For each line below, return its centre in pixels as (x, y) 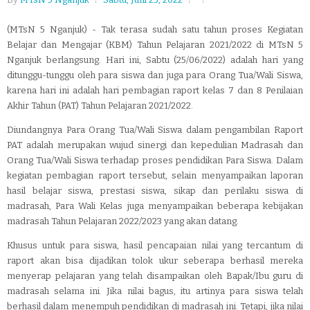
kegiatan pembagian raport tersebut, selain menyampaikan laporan (155, 175)
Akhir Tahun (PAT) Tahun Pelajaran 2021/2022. (100, 106)
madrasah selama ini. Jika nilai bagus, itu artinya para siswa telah (155, 291)
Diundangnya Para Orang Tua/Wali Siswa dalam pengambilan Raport (155, 130)
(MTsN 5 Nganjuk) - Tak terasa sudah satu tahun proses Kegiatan (155, 29)
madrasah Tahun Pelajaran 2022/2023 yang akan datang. (123, 221)
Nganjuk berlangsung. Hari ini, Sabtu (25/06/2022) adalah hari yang (155, 60)
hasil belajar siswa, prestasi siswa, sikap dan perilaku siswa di (155, 191)
